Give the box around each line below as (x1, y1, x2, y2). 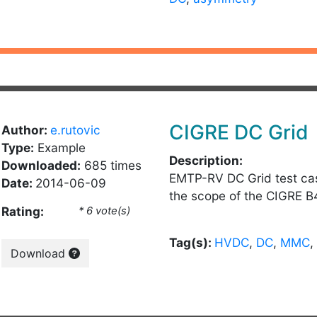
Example (33, 140, 86, 155)
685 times (80, 158, 142, 173)
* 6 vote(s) (79, 204, 131, 217)
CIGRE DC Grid (169, 120, 309, 144)
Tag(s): (169, 235, 214, 250)
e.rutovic (50, 122, 100, 137)
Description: (169, 153, 243, 168)
